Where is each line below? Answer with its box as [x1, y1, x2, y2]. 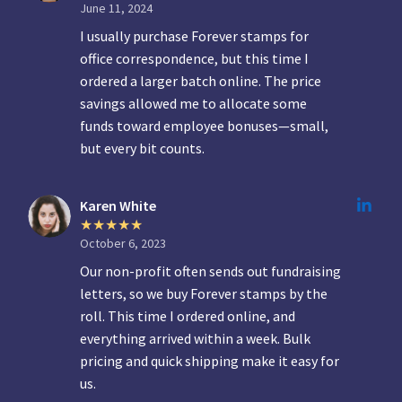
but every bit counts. [80, 139, 205, 158]
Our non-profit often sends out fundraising [80, 261, 342, 280]
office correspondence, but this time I [80, 49, 310, 68]
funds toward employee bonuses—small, [80, 117, 329, 135]
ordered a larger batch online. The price [80, 72, 322, 91]
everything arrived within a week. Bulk [80, 328, 311, 347]
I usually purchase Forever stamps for [80, 27, 310, 46]
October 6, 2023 [80, 234, 167, 251]
